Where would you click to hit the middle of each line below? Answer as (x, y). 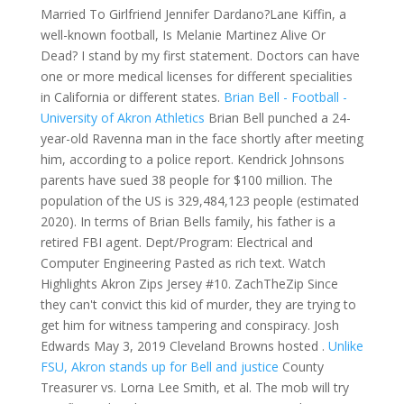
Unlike (345, 346)
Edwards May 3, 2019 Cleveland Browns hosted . (184, 346)
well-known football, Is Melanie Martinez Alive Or (183, 35)
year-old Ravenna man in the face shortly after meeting (202, 138)
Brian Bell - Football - (285, 97)
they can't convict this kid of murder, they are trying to (198, 304)
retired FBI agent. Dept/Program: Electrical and (176, 242)
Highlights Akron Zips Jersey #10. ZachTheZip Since (189, 284)
